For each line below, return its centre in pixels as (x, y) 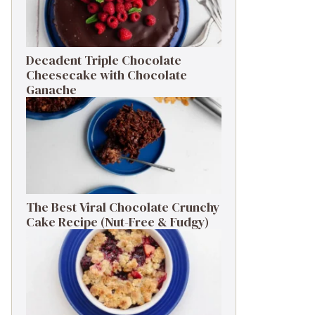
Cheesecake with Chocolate (107, 75)
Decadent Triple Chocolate (104, 60)
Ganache (51, 90)
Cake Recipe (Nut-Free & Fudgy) (117, 222)
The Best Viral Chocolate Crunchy (123, 207)
